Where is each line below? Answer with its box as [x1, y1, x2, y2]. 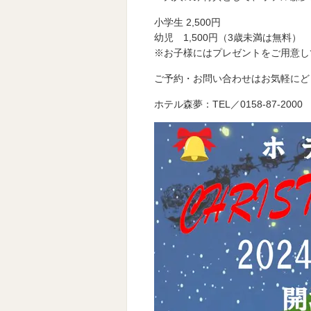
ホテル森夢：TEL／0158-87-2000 [154, 99, 303, 110]
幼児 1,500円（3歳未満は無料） [154, 32, 301, 43]
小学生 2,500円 [154, 17, 221, 28]
